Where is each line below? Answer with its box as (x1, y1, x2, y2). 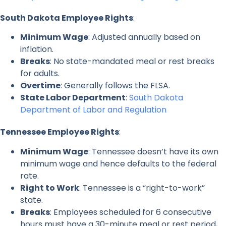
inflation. (20, 43, 53, 55)
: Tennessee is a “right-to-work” (79, 182, 205, 194)
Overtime (20, 80, 61, 92)
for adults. (20, 68, 60, 80)
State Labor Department (20, 92, 126, 104)
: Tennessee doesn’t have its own (88, 145, 218, 157)
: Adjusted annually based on (88, 31, 200, 43)
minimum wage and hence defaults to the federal (20, 157, 216, 169)
